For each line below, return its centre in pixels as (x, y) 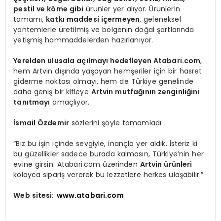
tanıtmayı (32, 102)
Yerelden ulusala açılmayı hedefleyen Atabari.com (107, 60)
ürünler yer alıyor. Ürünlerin (132, 9)
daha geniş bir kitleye (52, 92)
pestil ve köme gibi (49, 9)
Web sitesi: (34, 195)
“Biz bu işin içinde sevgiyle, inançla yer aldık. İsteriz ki (105, 143)
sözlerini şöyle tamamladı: (116, 123)
